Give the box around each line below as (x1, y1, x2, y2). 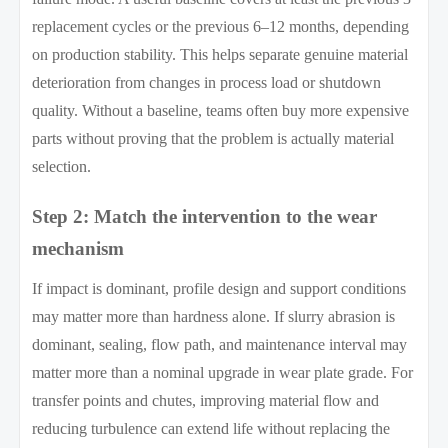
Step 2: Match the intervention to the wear (32, 205, 378, 227)
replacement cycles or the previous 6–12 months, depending (32, 17, 410, 35)
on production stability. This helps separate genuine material (32, 45, 409, 63)
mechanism (32, 237, 125, 259)
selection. (32, 157, 92, 175)
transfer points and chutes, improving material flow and (32, 391, 380, 409)
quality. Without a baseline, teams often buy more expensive (32, 101, 410, 119)
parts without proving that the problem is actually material (32, 129, 395, 147)
